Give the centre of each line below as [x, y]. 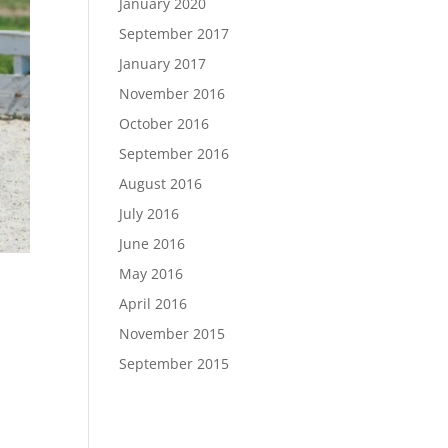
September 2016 [174, 153]
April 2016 [153, 303]
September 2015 [174, 363]
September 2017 [174, 33]
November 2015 [172, 333]
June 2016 [152, 243]
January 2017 [163, 63]
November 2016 [172, 93]
